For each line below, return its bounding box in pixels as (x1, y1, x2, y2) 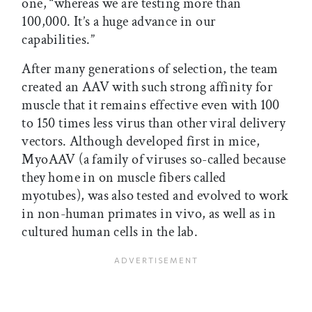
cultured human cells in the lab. (22, 222, 198, 241)
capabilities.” (22, 30, 95, 49)
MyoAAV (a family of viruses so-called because (22, 150, 286, 169)
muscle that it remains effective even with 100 (22, 95, 280, 114)
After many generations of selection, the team (22, 59, 279, 78)
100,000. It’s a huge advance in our (22, 12, 216, 31)
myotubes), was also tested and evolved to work (22, 186, 289, 205)
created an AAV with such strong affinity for (22, 77, 272, 96)
